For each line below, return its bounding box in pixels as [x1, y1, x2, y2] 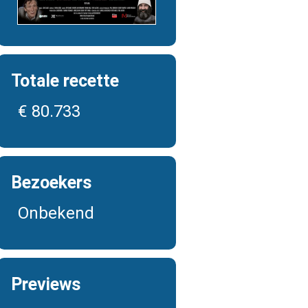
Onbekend [18, 203, 94, 223]
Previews [11, 274, 80, 294]
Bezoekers [11, 173, 91, 192]
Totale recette [11, 71, 119, 91]
